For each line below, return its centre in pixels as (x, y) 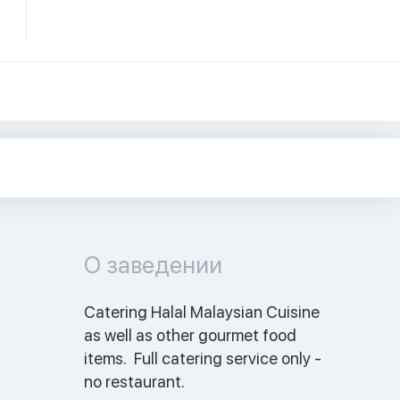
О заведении (153, 264)
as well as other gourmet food (190, 335)
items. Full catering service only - (202, 358)
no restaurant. (136, 381)
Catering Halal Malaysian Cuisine (201, 312)
